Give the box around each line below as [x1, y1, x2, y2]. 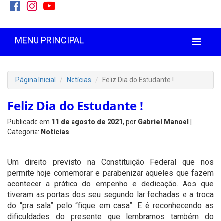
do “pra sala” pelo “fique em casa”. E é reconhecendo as [7, 201, 214, 210]
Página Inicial [15, 76, 56, 84]
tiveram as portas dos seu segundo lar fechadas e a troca [7, 190, 214, 199]
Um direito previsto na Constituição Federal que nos [7, 157, 214, 167]
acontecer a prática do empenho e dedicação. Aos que [7, 179, 214, 188]
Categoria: [7, 128, 41, 136]
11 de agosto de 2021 [51, 118, 123, 126]
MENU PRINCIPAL [15, 35, 84, 45]
